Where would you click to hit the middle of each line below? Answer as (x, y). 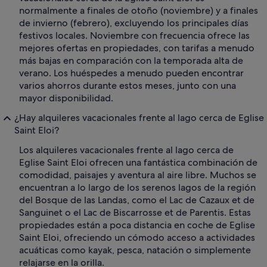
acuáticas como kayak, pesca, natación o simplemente (135, 250)
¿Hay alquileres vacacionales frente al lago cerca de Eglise (139, 118)
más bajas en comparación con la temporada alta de (131, 61)
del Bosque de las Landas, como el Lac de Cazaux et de (137, 200)
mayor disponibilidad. (66, 98)
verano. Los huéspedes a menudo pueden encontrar (131, 73)
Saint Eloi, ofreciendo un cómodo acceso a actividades (137, 238)
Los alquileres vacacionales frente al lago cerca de (126, 150)
